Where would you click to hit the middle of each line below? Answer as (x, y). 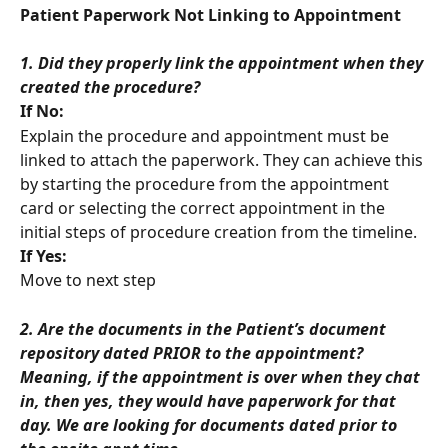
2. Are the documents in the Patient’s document (205, 329)
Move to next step (88, 280)
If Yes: (43, 255)
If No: (42, 111)
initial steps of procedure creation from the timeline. (218, 231)
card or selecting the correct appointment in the (204, 207)
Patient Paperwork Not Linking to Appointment (210, 15)
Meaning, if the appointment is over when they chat (222, 377)
